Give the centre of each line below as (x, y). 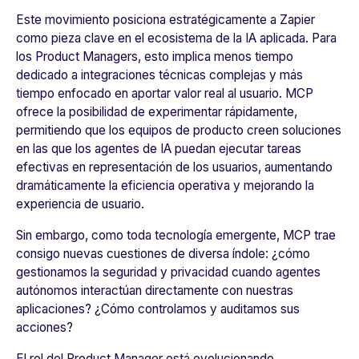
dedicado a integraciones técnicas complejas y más (159, 75)
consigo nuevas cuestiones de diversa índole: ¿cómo (163, 254)
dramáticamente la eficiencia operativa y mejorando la (165, 186)
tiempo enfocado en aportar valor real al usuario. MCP (165, 94)
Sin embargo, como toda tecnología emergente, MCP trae (176, 236)
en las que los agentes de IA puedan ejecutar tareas (159, 149)
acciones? (44, 328)
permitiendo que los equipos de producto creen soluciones (179, 131)
